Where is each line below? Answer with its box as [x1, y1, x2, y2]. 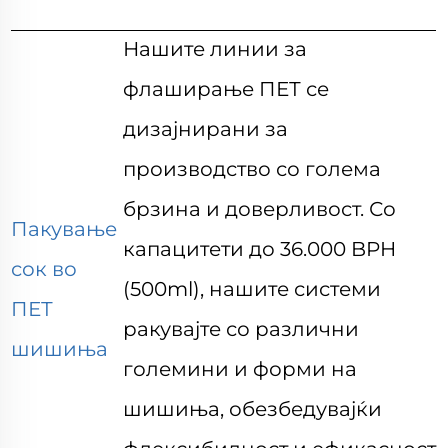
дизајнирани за [123, 117, 289, 141]
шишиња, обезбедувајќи [123, 397, 383, 421]
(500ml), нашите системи [123, 277, 382, 301]
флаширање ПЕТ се [123, 77, 330, 101]
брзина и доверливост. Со [123, 197, 397, 221]
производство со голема [123, 157, 382, 181]
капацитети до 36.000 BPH [123, 237, 397, 261]
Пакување [11, 217, 118, 241]
